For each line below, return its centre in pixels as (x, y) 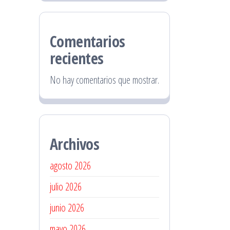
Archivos (75, 144)
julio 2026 (66, 187)
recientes (77, 58)
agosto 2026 (70, 166)
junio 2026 (67, 208)
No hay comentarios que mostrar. (104, 80)
